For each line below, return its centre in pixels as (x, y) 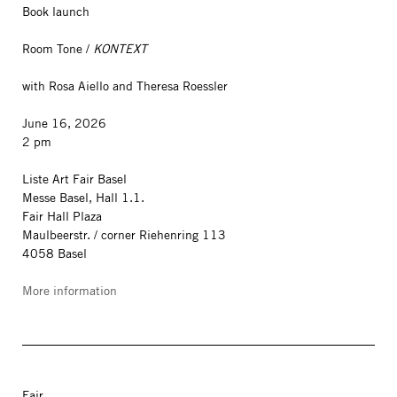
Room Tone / (58, 49)
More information (70, 291)
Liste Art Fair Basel (74, 179)
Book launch (56, 12)
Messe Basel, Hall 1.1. (83, 198)
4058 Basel (54, 253)
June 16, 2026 (64, 123)
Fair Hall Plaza (62, 216)
